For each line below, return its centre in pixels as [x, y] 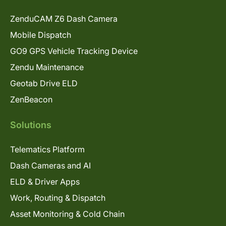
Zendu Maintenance [47, 67]
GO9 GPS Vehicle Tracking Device [74, 51]
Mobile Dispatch [41, 35]
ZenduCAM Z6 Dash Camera [64, 18]
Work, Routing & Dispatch [58, 197]
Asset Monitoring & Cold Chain [67, 214]
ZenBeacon [31, 99]
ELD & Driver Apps [45, 181]
